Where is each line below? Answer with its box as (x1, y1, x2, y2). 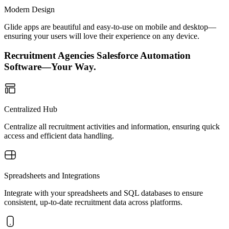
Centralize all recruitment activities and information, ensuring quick (4, 122, 220, 131)
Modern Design (4, 5, 55, 14)
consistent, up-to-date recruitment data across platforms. (4, 198, 182, 207)
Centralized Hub (4, 105, 57, 113)
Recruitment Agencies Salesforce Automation (4, 50, 191, 61)
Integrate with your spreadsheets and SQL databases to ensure (4, 189, 203, 197)
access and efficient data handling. (4, 131, 114, 140)
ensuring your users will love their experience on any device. (4, 31, 199, 40)
